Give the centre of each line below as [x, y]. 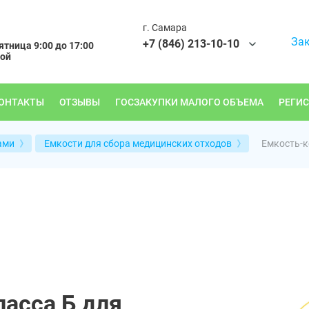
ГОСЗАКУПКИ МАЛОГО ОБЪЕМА [189, 102]
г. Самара [165, 27]
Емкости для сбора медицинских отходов [138, 143]
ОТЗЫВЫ [80, 102]
